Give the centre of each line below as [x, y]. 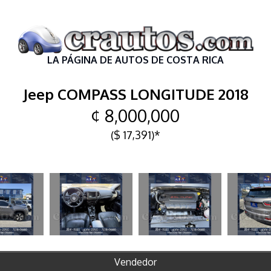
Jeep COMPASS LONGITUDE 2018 [135, 94]
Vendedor [135, 262]
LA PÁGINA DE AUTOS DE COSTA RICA [135, 60]
